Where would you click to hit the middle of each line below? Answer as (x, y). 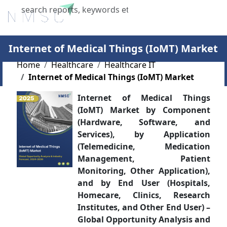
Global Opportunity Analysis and (144, 219)
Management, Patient (144, 159)
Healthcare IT (130, 65)
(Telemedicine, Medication (144, 146)
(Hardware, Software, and (144, 122)
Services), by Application (144, 134)
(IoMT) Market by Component (144, 110)
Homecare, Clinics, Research (144, 195)
